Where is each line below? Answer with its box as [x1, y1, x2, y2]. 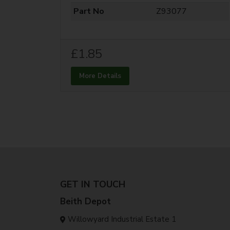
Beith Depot [60, 195, 111, 207]
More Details [79, 71, 121, 81]
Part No [73, 5, 104, 17]
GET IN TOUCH [60, 178, 125, 190]
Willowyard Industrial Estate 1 [68, 214, 176, 224]
